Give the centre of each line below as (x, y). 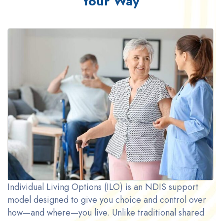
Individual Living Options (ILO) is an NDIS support (103, 187)
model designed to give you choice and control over (107, 200)
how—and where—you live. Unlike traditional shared (106, 212)
